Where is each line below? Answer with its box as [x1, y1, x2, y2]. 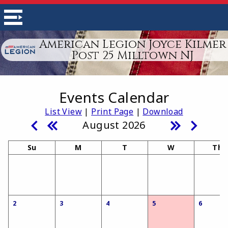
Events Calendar [59, 88, 169, 107]
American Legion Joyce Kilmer [39, 37, 226, 52]
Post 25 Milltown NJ [72, 48, 194, 63]
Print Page [91, 106, 134, 117]
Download [142, 106, 183, 117]
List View [45, 106, 82, 117]
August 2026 [82, 118, 146, 132]
